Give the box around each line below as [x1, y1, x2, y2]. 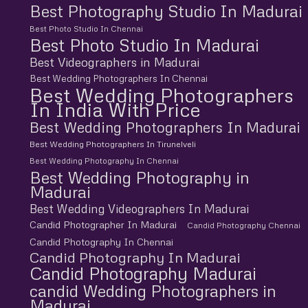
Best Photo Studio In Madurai [29, 34, 259, 56]
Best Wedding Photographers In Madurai [29, 118, 300, 136]
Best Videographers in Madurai [29, 54, 199, 69]
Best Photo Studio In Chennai [29, 23, 143, 34]
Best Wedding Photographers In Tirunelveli [29, 138, 196, 149]
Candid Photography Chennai [186, 220, 300, 230]
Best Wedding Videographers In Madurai [29, 201, 249, 216]
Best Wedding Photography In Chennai [29, 155, 179, 166]
